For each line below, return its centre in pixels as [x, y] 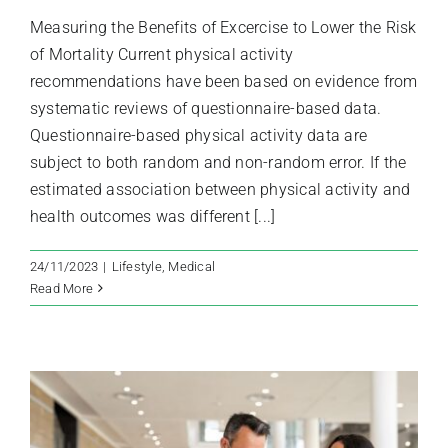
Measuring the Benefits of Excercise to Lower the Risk [223, 27]
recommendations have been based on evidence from [224, 81]
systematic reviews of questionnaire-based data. [206, 108]
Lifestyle [136, 266]
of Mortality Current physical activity [162, 54]
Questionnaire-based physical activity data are [199, 135]
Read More [62, 288]
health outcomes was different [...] [153, 216]
